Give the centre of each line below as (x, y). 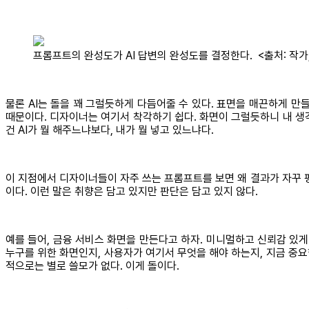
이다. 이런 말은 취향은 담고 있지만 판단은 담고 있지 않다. (133, 192)
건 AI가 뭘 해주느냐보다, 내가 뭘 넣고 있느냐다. (110, 130)
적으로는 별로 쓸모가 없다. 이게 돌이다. (92, 266)
